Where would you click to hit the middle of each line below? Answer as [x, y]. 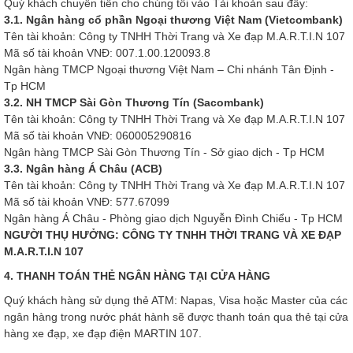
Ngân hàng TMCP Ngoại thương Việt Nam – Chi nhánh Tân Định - [169, 69]
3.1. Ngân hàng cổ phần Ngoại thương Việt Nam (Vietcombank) [173, 20]
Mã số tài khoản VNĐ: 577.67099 [87, 202]
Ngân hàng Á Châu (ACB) [94, 169]
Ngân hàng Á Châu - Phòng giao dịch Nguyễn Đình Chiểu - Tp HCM [173, 218]
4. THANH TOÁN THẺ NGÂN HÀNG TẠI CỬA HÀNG [137, 276]
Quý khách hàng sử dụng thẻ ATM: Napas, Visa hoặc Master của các [176, 300]
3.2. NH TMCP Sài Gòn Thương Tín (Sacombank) [134, 102]
